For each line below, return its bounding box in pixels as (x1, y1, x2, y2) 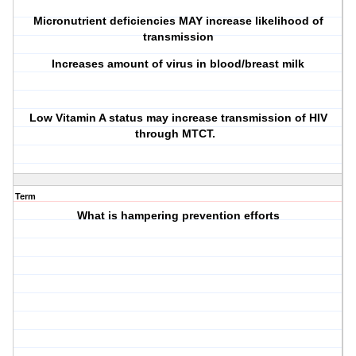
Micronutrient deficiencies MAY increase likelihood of (33, 14, 323, 28)
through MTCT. (134, 127, 222, 141)
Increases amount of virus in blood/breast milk (52, 57, 305, 71)
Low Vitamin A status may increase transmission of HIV (29, 111, 327, 125)
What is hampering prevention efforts (76, 209, 280, 222)
